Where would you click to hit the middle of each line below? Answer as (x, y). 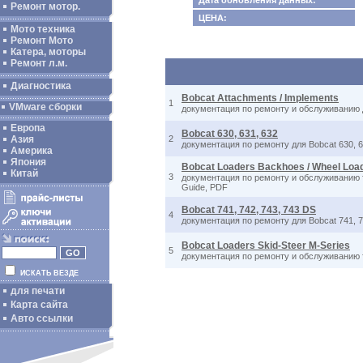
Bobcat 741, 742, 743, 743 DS (249, 210)
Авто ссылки (42, 318)
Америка (32, 151)
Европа (28, 128)
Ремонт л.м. (39, 63)
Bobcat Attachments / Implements (260, 98)
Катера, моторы (48, 52)
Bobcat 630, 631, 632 (230, 134)
